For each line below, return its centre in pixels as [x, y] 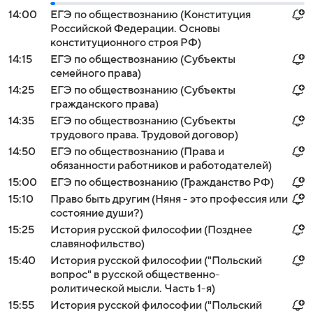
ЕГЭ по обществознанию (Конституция [151, 15]
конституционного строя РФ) [126, 43]
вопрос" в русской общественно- [135, 275]
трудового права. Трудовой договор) [144, 135]
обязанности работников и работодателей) [161, 166]
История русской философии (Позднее [151, 230]
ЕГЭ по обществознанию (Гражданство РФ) [162, 182]
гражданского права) [104, 104]
